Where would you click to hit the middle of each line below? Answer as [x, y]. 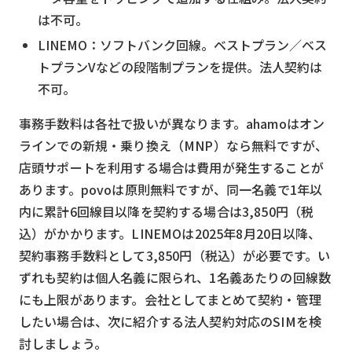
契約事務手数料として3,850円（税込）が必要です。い [175, 255]
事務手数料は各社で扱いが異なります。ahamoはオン [172, 123]
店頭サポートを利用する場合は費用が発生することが [171, 167]
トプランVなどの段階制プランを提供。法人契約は [180, 66]
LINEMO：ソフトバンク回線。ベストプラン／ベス [182, 44]
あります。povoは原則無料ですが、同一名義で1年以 [171, 189]
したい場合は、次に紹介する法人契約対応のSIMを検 [170, 321]
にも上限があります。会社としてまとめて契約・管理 [170, 299]
